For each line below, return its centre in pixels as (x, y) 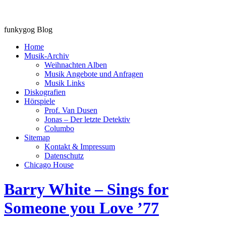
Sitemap (37, 137)
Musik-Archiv (47, 56)
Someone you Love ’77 (81, 208)
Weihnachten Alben (76, 65)
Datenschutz (64, 156)
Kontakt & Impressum (80, 147)
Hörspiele (40, 101)
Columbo (59, 128)
